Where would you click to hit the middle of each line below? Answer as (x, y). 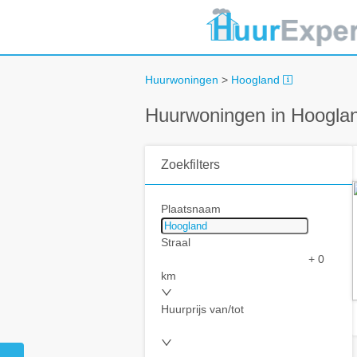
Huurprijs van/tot (202, 310)
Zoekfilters (190, 165)
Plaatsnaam (191, 209)
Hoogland (255, 80)
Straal (176, 243)
